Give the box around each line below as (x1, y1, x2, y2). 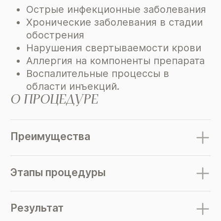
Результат (10, 201, 64, 214)
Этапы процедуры (10, 166, 106, 179)
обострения (26, 29, 84, 41)
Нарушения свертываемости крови (26, 42, 201, 54)
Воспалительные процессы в (26, 68, 169, 80)
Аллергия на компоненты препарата (26, 55, 205, 67)
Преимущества (10, 130, 91, 143)
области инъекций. (26, 80, 119, 93)
